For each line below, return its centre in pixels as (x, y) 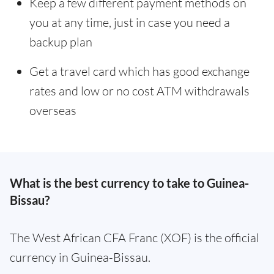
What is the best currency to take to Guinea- (129, 183)
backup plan (61, 42)
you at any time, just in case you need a (130, 22)
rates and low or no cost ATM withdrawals (139, 91)
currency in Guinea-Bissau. (80, 257)
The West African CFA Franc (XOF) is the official (135, 238)
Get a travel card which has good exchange (139, 71)
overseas (53, 110)
